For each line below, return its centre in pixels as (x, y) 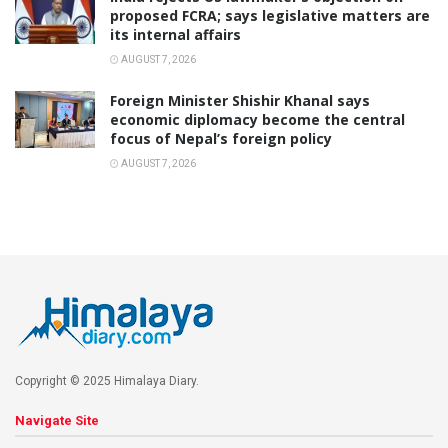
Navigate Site (57, 421)
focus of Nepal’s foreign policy (221, 139)
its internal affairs (175, 35)
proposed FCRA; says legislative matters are (270, 16)
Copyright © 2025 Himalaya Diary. (107, 381)
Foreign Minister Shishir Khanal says (240, 101)
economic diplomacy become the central (257, 120)
